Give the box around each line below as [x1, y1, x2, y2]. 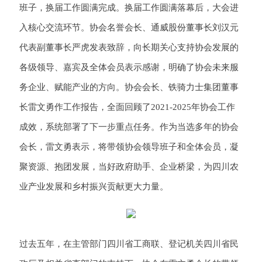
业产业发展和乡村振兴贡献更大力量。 [19, 182, 168, 192]
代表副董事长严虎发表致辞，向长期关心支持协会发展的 [19, 43, 239, 53]
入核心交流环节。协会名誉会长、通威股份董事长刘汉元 [19, 23, 239, 33]
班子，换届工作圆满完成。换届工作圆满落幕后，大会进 [19, 3, 239, 13]
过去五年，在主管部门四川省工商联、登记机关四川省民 [19, 239, 239, 249]
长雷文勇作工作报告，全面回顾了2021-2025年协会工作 [19, 102, 235, 112]
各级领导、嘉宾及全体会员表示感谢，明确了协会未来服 [19, 63, 239, 73]
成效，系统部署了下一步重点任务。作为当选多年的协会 [19, 122, 239, 132]
